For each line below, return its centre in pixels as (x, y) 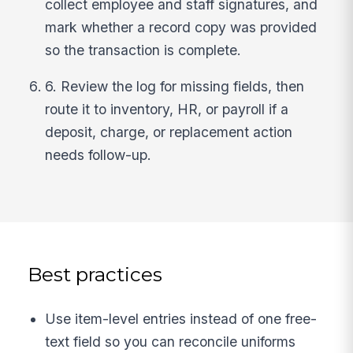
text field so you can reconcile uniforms (171, 341)
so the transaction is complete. (143, 50)
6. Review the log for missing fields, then (175, 87)
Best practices (95, 275)
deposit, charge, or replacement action (169, 132)
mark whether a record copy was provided (181, 27)
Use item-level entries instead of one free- (181, 318)
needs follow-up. (98, 155)
